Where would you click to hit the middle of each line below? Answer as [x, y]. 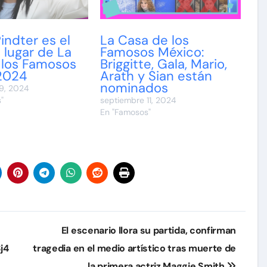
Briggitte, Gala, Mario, [164, 64]
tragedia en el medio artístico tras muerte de [134, 248]
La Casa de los [145, 40]
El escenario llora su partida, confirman [148, 230]
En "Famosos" [126, 112]
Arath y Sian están [156, 76]
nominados [134, 88]
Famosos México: [152, 52]
